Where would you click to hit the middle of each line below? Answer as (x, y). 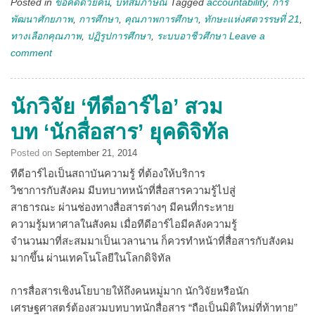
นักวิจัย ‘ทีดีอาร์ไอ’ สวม (117, 107)
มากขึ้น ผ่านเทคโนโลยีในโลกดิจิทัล (91, 258)
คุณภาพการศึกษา (161, 19)
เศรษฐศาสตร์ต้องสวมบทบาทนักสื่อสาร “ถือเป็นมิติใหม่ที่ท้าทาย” (154, 307)
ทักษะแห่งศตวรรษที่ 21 (252, 19)
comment (31, 53)
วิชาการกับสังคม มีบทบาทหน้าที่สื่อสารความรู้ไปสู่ (123, 190)
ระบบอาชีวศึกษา (192, 36)
